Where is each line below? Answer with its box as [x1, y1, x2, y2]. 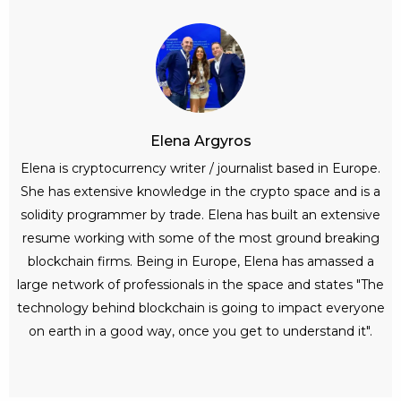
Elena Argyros [149, 132, 252, 150]
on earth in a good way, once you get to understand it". [29, 323, 372, 340]
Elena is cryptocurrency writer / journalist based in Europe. [21, 160, 380, 177]
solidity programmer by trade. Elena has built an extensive [21, 207, 380, 224]
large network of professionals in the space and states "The [17, 277, 384, 294]
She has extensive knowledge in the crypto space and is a [21, 183, 380, 200]
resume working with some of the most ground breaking [21, 230, 380, 247]
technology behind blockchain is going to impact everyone [16, 300, 385, 317]
